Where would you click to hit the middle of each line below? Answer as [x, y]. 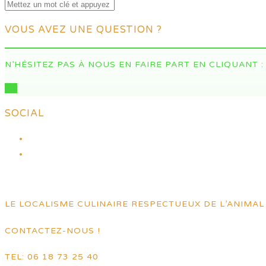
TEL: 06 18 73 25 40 [52, 257]
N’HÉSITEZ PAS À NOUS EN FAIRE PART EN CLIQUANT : [134, 64]
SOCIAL [25, 114]
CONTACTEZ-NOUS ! [53, 230]
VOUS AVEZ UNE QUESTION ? [83, 30]
